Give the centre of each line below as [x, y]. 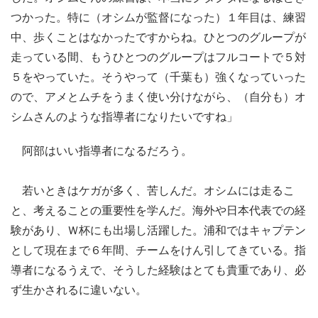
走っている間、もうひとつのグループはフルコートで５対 [158, 56]
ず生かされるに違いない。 [79, 289]
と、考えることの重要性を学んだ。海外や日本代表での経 [158, 209]
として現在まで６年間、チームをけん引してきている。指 [158, 249]
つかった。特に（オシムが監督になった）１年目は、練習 [158, 16]
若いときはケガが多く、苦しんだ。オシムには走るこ [153, 190]
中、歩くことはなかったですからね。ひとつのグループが [158, 36]
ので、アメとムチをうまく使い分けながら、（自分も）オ [158, 96]
